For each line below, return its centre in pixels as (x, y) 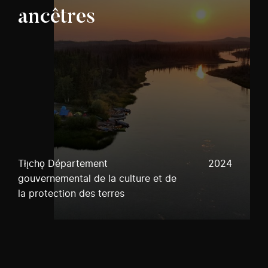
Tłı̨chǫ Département (63, 164)
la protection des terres (71, 194)
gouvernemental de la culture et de (97, 179)
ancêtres (57, 18)
